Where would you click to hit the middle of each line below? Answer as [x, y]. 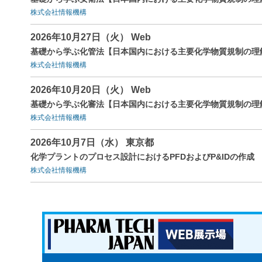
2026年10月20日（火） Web [91, 89]
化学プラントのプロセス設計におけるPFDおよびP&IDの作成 [142, 156]
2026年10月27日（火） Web [91, 37]
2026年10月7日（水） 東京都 [92, 142]
